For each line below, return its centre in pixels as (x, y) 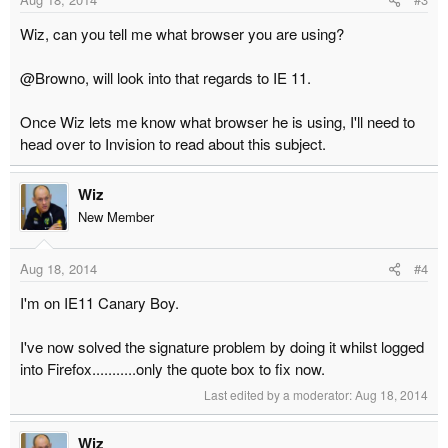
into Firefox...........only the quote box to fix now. (172, 369)
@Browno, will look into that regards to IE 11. (167, 77)
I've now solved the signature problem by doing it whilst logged (222, 347)
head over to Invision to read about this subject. (175, 143)
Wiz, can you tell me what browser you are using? (184, 33)
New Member (116, 216)
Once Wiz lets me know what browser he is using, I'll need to (217, 121)
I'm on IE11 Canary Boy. (99, 303)
